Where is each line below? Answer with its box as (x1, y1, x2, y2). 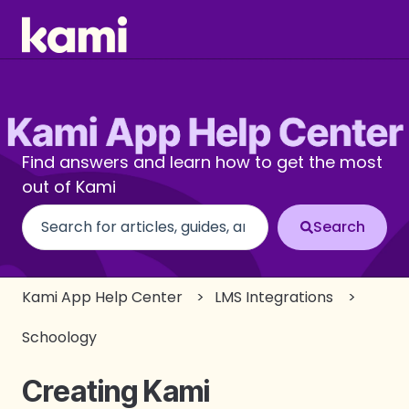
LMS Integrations (215, 286, 334, 308)
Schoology (22, 327, 97, 349)
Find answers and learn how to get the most (22, 150, 383, 173)
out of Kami (22, 174, 116, 198)
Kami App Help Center (22, 286, 183, 308)
